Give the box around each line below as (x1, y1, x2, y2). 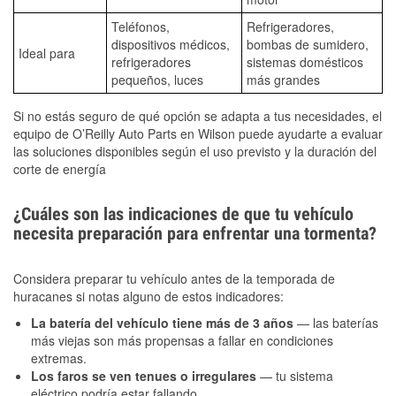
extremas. (31, 348, 87, 367)
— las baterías (293, 313, 378, 331)
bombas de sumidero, (247, 34, 369, 53)
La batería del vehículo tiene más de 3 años (31, 313, 293, 331)
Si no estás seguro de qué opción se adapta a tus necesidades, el (13, 106, 382, 125)
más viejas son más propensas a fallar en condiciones (31, 331, 333, 349)
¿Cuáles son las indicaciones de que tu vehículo (13, 202, 354, 225)
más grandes (247, 70, 320, 88)
